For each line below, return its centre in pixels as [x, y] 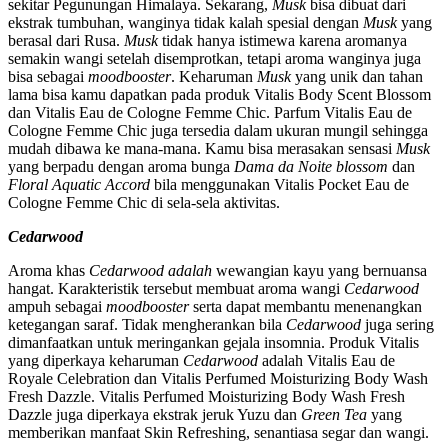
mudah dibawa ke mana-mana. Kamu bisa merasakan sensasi [202, 148]
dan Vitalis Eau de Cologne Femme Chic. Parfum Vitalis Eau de [210, 112]
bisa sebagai [46, 76]
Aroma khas [48, 270]
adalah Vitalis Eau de [328, 360]
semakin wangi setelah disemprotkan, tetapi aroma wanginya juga [214, 58]
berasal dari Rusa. [66, 40]
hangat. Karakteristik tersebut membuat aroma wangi [176, 288]
